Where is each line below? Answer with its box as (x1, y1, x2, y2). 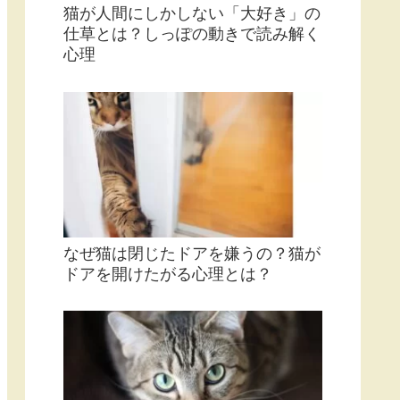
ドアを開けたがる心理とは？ (63, 264, 272, 283)
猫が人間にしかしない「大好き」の (63, 4, 321, 23)
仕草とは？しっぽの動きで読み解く (63, 25, 321, 44)
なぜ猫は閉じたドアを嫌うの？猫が (63, 244, 321, 262)
